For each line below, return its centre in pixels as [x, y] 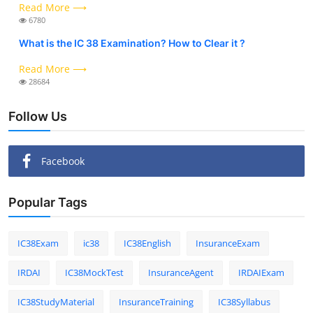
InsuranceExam [228, 243]
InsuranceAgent [181, 272]
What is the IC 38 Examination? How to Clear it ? [132, 43]
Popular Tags [48, 202]
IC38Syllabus [244, 301]
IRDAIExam [261, 272]
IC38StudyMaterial [56, 301]
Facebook [63, 161]
